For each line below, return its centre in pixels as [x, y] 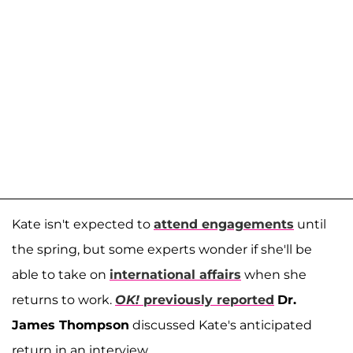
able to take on [61, 275]
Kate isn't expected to [83, 225]
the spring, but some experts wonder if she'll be [162, 250]
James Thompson [71, 325]
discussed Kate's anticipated [221, 325]
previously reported [207, 300]
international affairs [175, 275]
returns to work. [63, 300]
